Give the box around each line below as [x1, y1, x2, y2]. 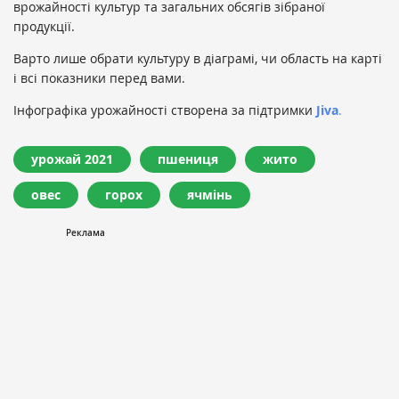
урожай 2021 [31, 151, 113, 167]
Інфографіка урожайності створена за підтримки [13, 102, 316, 118]
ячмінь [187, 186, 232, 203]
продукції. [13, 18, 75, 35]
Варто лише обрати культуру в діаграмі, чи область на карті [13, 50, 382, 67]
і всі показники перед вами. [13, 69, 189, 86]
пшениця [158, 151, 218, 167]
